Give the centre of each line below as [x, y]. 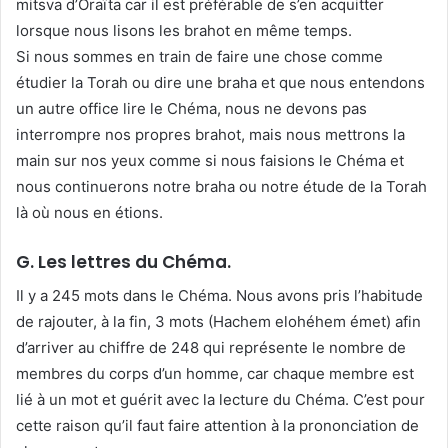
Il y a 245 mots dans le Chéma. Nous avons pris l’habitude [219, 295]
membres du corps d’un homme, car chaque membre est [215, 373]
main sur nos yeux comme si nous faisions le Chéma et [210, 161]
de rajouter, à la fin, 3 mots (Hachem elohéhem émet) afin [218, 321]
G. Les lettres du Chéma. [123, 262]
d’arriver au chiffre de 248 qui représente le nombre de [211, 347]
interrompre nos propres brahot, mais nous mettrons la [210, 135]
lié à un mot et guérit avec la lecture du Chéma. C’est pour [220, 399]
